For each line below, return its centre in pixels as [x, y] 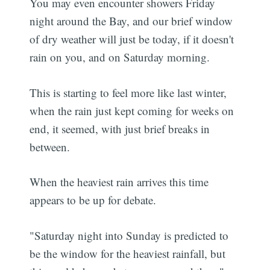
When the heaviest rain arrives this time [119, 182]
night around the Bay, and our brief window [131, 21]
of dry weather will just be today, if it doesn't [132, 39]
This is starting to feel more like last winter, [128, 92]
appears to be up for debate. [93, 200]
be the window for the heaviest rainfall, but [128, 253]
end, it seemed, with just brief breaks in [120, 128]
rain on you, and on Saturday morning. [120, 57]
